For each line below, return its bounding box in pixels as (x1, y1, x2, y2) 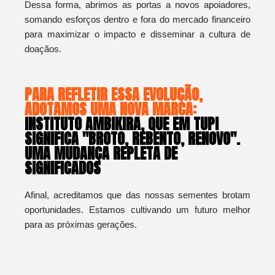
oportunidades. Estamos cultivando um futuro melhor (25, 204, 250, 215)
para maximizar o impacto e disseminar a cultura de (25, 29, 250, 40)
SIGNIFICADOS (25, 157, 101, 180)
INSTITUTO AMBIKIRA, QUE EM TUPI (25, 113, 219, 136)
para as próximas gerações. (25, 219, 137, 230)
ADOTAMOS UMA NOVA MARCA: (25, 98, 196, 121)
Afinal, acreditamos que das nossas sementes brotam (25, 190, 250, 201)
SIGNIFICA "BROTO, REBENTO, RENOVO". (25, 128, 240, 150)
